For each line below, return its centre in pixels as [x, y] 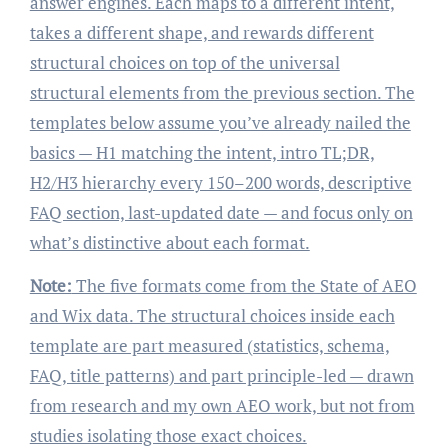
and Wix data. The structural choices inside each [212, 315]
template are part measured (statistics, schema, [209, 345]
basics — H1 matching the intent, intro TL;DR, [202, 152]
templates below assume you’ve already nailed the [220, 122]
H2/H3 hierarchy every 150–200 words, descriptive [220, 182]
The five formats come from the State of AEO [244, 285]
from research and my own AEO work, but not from [222, 405]
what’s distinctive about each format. [169, 242]
